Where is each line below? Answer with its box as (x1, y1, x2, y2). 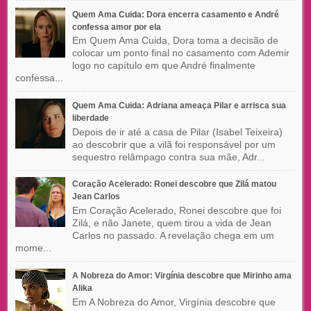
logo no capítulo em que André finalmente (72, 60, 255, 72)
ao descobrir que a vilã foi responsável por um (72, 138, 276, 150)
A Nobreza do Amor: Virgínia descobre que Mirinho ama (72, 270, 292, 280)
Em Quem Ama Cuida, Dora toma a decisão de (72, 35, 278, 47)
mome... (15, 242, 51, 254)
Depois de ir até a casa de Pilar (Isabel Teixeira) (72, 126, 283, 137)
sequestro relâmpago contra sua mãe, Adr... (72, 151, 265, 162)
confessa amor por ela (72, 22, 161, 32)
